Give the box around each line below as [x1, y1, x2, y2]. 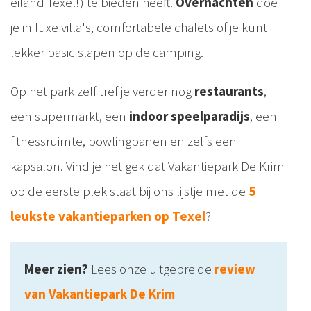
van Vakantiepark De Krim [24, 285, 175, 303]
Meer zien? [24, 260, 88, 278]
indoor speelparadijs [129, 108, 250, 125]
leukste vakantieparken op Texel [10, 208, 205, 225]
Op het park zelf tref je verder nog [10, 83, 194, 100]
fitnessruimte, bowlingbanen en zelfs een [10, 133, 237, 150]
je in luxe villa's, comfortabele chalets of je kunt [10, 19, 267, 36]
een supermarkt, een [10, 108, 129, 125]
